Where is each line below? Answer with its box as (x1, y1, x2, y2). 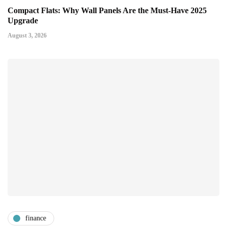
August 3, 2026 (8, 31, 47, 39)
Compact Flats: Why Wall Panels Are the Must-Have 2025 (8, 6, 207, 15)
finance (25, 214, 46, 222)
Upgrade (8, 16, 38, 25)
